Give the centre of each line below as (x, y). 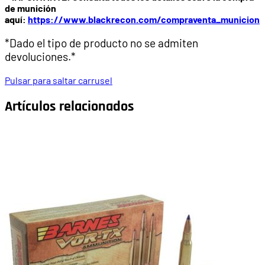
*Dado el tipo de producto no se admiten (101, 43)
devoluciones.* (40, 56)
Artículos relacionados (70, 107)
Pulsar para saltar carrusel (59, 80)
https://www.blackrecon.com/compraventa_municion (144, 19)
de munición (30, 8)
